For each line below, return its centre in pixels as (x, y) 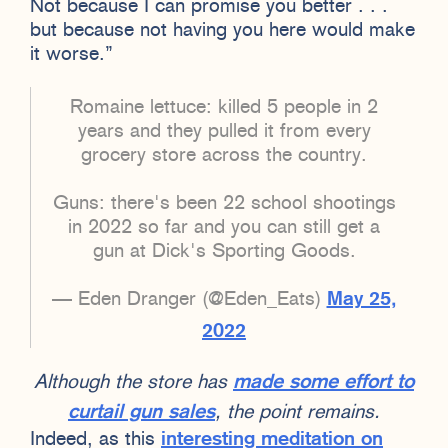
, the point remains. (297, 412)
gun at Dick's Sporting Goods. (224, 251)
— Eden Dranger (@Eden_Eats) (189, 299)
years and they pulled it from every (224, 131)
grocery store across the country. (224, 155)
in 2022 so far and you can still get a (224, 227)
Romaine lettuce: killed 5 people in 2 (224, 107)
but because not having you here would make (222, 30)
